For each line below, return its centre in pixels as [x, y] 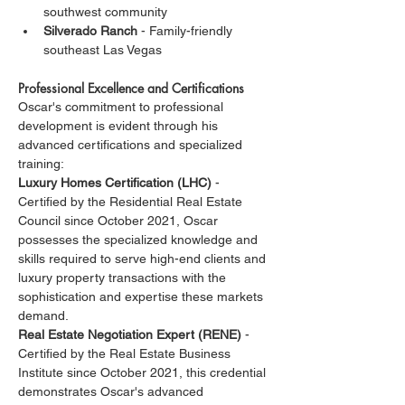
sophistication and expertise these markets [142, 297]
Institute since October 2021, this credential [144, 372]
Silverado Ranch [90, 31]
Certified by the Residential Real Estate [132, 202]
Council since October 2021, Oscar [120, 221]
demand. [43, 316]
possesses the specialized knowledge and [140, 240]
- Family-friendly [187, 31]
